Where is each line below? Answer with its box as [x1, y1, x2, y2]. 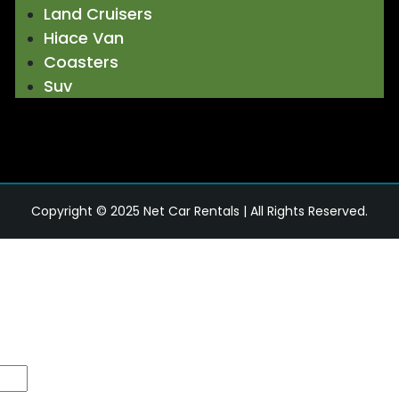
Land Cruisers [43, 2, 152, 25]
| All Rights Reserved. [240, 201, 368, 220]
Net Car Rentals [143, 201, 240, 220]
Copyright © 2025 [31, 201, 143, 220]
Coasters [43, 50, 118, 73]
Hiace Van [43, 26, 124, 49]
